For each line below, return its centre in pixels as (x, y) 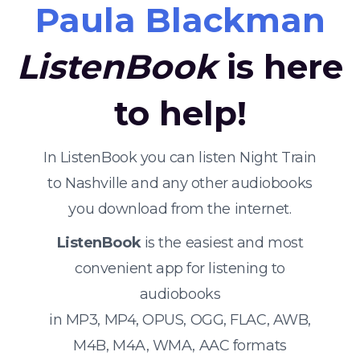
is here (280, 67)
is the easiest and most (222, 243)
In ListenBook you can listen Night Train (180, 157)
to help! (180, 113)
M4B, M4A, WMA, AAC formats (180, 346)
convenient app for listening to (180, 268)
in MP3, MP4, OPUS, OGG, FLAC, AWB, (180, 320)
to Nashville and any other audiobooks (180, 183)
